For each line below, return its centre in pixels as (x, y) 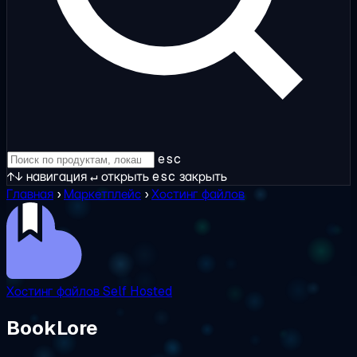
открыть (124, 177)
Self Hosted (137, 291)
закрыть (202, 177)
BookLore (52, 328)
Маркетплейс (102, 194)
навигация (55, 177)
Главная (30, 194)
